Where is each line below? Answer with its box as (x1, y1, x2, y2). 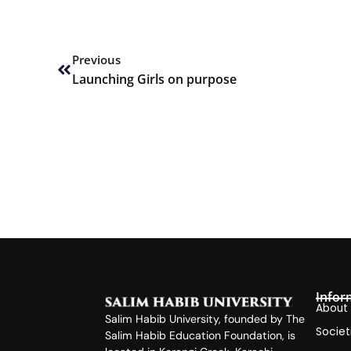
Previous (72, 52, 121, 67)
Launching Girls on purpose (72, 71, 237, 88)
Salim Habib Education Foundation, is (105, 328, 296, 343)
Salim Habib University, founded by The (105, 312, 306, 327)
